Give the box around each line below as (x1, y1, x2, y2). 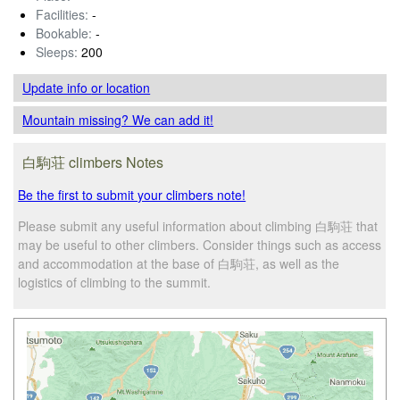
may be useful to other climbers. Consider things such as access (18, 235, 382, 254)
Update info (22, 78, 92, 96)
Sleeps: (36, 42, 78, 61)
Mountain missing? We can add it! (22, 110, 214, 129)
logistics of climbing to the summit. (18, 272, 212, 291)
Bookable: (36, 23, 92, 42)
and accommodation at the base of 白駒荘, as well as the (18, 254, 340, 272)
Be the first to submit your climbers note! (18, 185, 246, 204)
